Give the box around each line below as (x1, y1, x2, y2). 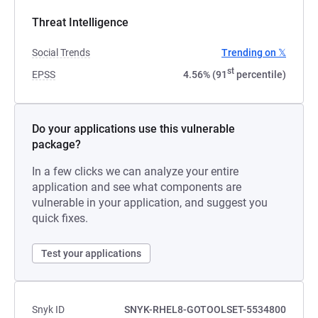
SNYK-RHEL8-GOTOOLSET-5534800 (124, 304, 286, 315)
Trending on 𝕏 (221, 47, 286, 58)
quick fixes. (32, 212, 88, 225)
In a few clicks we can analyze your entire (32, 165, 238, 178)
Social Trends (32, 47, 90, 58)
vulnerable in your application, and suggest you (32, 196, 268, 209)
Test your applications (41, 248, 141, 259)
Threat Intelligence (32, 16, 128, 29)
